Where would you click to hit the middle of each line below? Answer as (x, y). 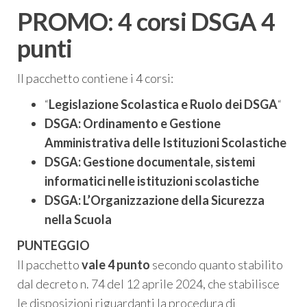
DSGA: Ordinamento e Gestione (133, 124)
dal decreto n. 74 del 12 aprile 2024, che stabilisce (148, 284)
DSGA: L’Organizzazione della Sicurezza (155, 200)
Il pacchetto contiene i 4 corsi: (95, 78)
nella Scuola (78, 220)
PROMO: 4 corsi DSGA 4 (146, 22)
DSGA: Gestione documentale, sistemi (150, 162)
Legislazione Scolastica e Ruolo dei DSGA (163, 105)
